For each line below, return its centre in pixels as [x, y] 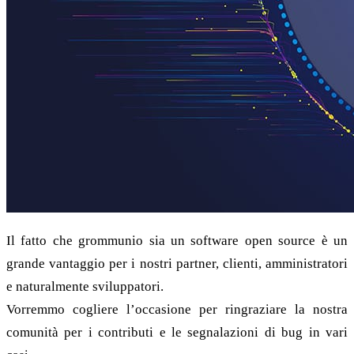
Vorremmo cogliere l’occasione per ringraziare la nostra [177, 310]
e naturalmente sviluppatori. [85, 287]
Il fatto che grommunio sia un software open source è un [177, 241]
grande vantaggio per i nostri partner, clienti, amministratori [177, 264]
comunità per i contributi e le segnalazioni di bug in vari [177, 333]
